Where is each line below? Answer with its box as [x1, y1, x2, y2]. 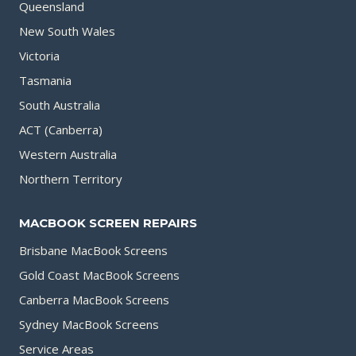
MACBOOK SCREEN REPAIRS [19, 215, 197, 231]
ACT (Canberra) [19, 121, 103, 137]
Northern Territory [19, 170, 122, 187]
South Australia [19, 96, 100, 113]
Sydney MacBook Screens [19, 316, 159, 333]
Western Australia [19, 145, 117, 162]
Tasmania [19, 72, 72, 88]
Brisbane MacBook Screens [19, 242, 168, 259]
